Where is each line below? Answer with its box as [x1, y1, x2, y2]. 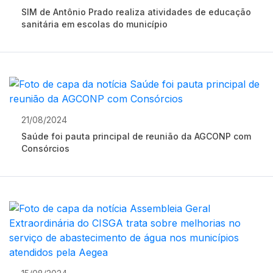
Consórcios [21, 143, 69, 154]
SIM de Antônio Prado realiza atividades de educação [21, 7, 251, 17]
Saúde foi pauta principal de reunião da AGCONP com [21, 131, 251, 141]
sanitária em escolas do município [21, 19, 168, 29]
